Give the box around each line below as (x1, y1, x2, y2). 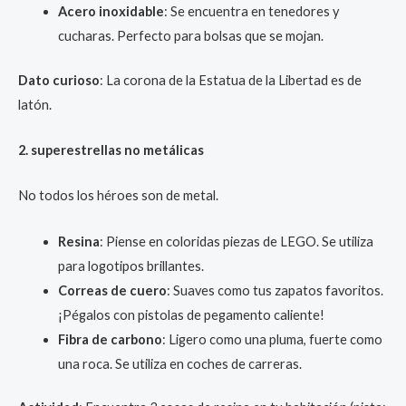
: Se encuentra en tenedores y (163, 3, 339, 19)
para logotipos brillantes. (57, 257, 204, 274)
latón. (18, 96, 52, 112)
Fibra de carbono (57, 331, 162, 347)
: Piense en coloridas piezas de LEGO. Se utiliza (99, 233, 373, 249)
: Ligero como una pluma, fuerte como (161, 331, 382, 347)
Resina (57, 233, 100, 249)
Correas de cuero (57, 282, 167, 298)
